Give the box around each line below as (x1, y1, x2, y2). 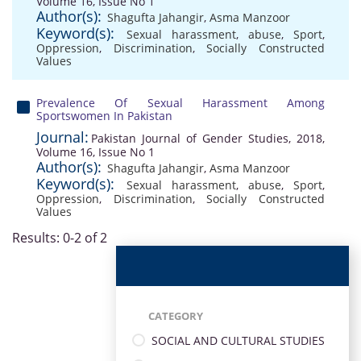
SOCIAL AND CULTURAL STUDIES (151, 332, 325, 348)
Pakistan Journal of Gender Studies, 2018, (91, 131, 325, 146)
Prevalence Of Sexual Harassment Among (36, 95, 325, 110)
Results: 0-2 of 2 (12, 229, 107, 247)
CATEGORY (148, 309, 203, 323)
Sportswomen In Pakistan (36, 108, 172, 123)
